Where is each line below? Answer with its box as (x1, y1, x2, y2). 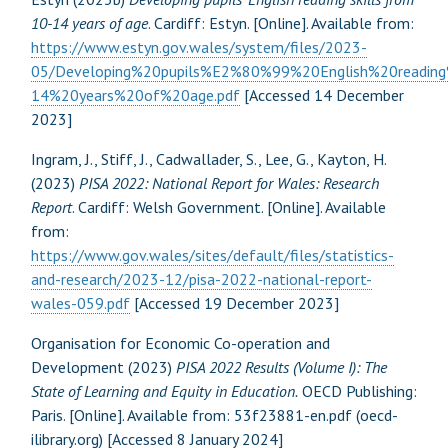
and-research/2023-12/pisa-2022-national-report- (30, 268, 372, 289)
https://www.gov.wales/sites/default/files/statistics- (30, 244, 394, 265)
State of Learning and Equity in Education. (30, 380, 298, 401)
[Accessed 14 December (239, 84, 404, 105)
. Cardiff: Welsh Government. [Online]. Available (71, 196, 386, 217)
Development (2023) (30, 356, 176, 377)
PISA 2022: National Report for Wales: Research (78, 172, 379, 193)
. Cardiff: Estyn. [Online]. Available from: (147, 12, 414, 33)
